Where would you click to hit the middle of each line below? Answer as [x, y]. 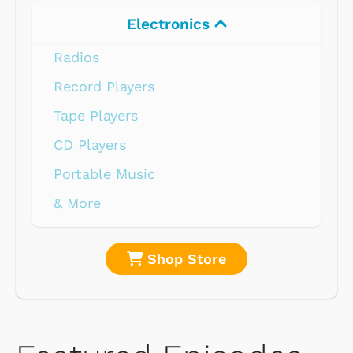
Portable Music [104, 174]
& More [77, 203]
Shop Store [184, 259]
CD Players [90, 145]
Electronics [170, 24]
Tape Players [96, 116]
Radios [76, 58]
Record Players [104, 87]
